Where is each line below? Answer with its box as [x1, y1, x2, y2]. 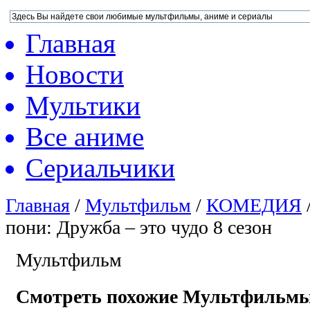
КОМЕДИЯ [206, 194, 302, 216]
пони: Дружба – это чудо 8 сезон [6, 217, 272, 238]
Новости [26, 60, 124, 89]
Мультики [26, 91, 140, 120]
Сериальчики [26, 153, 175, 183]
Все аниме [26, 122, 144, 152]
